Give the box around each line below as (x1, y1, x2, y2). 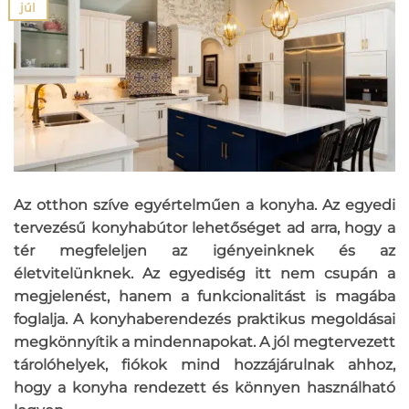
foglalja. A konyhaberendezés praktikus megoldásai (14, 310, 395, 329)
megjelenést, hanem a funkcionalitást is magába (14, 288, 395, 306)
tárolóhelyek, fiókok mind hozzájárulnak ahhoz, (14, 356, 395, 374)
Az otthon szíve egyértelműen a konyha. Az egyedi (14, 196, 395, 215)
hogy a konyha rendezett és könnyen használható (14, 379, 395, 397)
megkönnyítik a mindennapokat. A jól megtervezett (14, 333, 395, 351)
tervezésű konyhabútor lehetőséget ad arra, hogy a (14, 219, 395, 237)
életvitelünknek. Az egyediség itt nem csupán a (14, 265, 395, 283)
